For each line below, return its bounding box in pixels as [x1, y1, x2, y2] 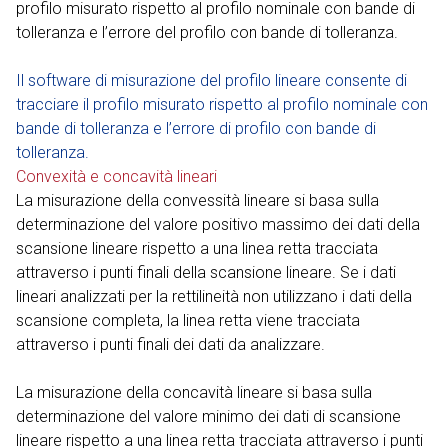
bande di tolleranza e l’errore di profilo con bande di [16, 118, 376, 138]
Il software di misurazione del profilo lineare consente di [16, 70, 407, 90]
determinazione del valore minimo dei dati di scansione [16, 406, 401, 426]
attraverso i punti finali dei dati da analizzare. [16, 334, 325, 354]
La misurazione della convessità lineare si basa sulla [16, 190, 379, 210]
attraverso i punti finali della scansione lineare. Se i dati [16, 262, 396, 282]
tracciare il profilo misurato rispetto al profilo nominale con [16, 94, 428, 114]
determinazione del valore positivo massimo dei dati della [16, 214, 420, 234]
